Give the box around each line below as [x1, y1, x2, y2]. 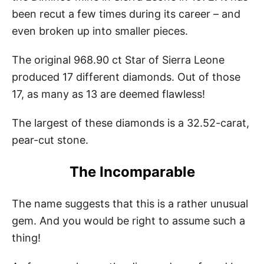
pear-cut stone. [12, 133, 88, 146]
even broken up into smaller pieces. [12, 24, 188, 37]
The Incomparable [69, 163, 195, 180]
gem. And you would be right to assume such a [12, 214, 245, 227]
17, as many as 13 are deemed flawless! [12, 87, 205, 100]
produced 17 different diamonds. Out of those [12, 70, 240, 83]
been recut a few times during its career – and [12, 7, 240, 20]
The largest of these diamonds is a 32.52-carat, [12, 116, 249, 129]
